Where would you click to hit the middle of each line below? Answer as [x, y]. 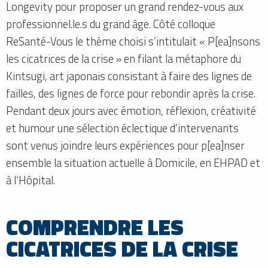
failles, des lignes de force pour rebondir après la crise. [131, 93]
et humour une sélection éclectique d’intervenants [122, 128]
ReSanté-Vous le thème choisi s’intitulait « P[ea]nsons [133, 41]
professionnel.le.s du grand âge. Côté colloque [111, 24]
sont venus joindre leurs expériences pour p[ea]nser [125, 145]
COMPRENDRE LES [95, 227]
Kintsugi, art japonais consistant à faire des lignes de [129, 76]
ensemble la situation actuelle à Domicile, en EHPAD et [133, 162]
